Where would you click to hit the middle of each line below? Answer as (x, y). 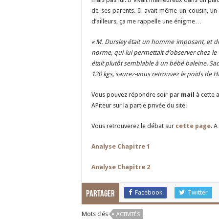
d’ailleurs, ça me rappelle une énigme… (146, 21)
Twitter (198, 192)
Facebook (149, 192)
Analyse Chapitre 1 (121, 146)
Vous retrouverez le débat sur (133, 126)
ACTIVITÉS (128, 214)
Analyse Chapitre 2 (121, 167)
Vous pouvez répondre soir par (136, 95)
